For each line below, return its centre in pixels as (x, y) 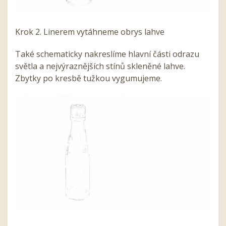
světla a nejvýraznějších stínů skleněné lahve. (100, 66)
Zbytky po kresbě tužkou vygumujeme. (89, 78)
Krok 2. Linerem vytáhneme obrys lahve (90, 32)
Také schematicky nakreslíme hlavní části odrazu (107, 54)
